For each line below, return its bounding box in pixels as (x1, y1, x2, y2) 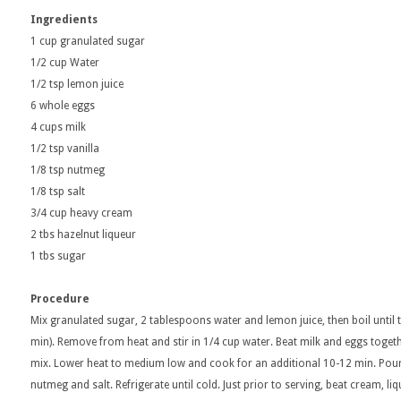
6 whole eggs (30, 99, 95, 112)
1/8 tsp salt (30, 185, 85, 198)
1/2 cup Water (30, 56, 99, 69)
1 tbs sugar (30, 250, 86, 262)
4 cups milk (30, 121, 86, 133)
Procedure (30, 293, 90, 305)
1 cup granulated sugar (30, 35, 145, 47)
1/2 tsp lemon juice (30, 78, 124, 90)
